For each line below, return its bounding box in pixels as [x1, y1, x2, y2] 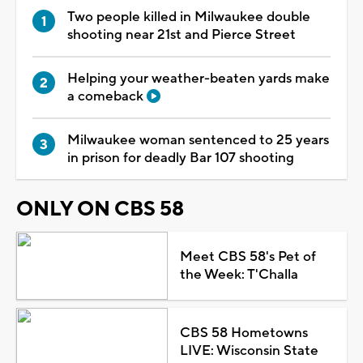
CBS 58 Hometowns [179, 323, 308, 342]
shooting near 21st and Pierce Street [67, 25, 296, 44]
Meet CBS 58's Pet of [179, 247, 316, 266]
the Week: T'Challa [179, 265, 298, 284]
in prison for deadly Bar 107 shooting [67, 148, 294, 167]
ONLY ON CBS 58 [16, 195, 184, 222]
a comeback [67, 87, 147, 105]
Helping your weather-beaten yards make [67, 69, 330, 88]
